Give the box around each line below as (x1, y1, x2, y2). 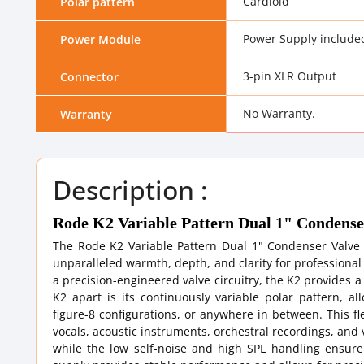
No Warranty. (243, 106, 315, 121)
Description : (53, 172, 208, 207)
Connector (60, 69, 119, 84)
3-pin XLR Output (243, 68, 336, 84)
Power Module (60, 32, 141, 47)
